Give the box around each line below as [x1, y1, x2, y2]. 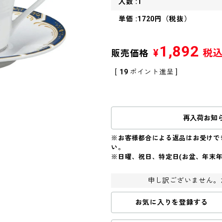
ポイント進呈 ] [130, 68, 178, 76]
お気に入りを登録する [135, 198, 208, 206]
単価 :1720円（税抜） [118, 15, 191, 23]
